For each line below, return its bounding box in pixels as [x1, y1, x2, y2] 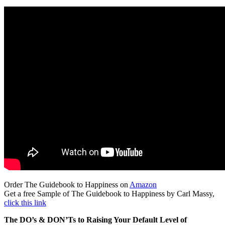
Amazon [130, 180, 157, 189]
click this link [4, 198, 46, 207]
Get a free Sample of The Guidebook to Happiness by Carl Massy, [4, 189, 214, 198]
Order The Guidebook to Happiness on [4, 180, 130, 189]
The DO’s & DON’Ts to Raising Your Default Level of [4, 215, 187, 224]
